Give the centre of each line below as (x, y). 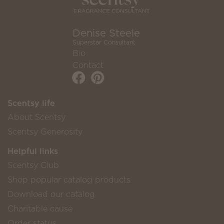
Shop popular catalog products (69, 180)
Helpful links (33, 151)
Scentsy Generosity (45, 132)
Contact (88, 65)
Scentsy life (31, 103)
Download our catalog (51, 194)
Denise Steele (106, 33)
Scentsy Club (33, 165)
